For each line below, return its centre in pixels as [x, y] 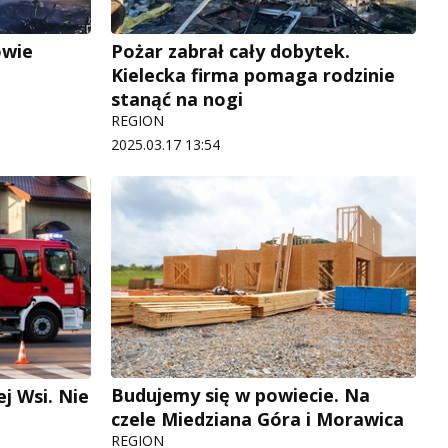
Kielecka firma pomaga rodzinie [253, 75]
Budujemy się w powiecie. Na [240, 395]
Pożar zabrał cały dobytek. [230, 51]
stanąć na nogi [177, 99]
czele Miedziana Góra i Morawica [257, 419]
